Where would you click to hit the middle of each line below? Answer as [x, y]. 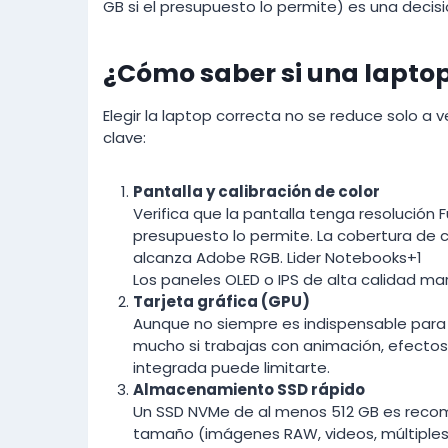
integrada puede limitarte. [231, 367]
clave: [124, 137]
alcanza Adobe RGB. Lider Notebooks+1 [277, 257]
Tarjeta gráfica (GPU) [221, 301]
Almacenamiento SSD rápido [249, 389]
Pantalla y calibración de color [256, 191]
